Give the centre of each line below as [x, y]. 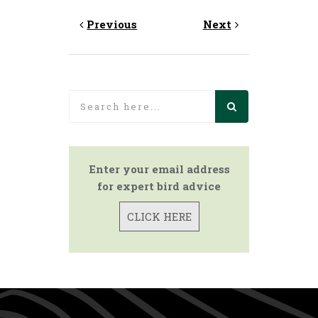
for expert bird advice [159, 186]
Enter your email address [159, 169]
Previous [112, 24]
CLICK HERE [159, 217]
